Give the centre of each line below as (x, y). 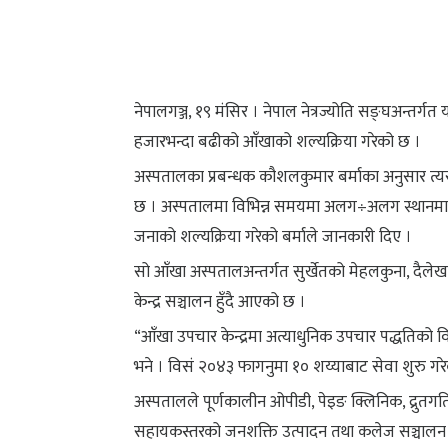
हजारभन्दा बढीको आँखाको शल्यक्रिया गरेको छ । (278, 141)
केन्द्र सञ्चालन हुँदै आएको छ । (220, 301)
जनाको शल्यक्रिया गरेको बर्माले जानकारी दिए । (273, 236)
